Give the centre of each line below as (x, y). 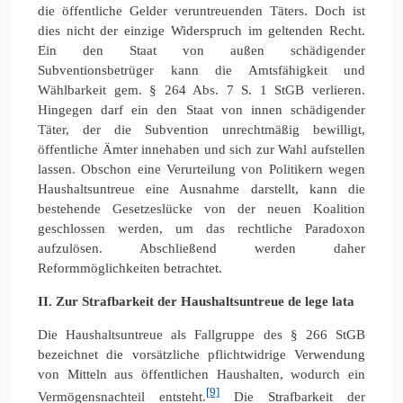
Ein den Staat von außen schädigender (201, 50)
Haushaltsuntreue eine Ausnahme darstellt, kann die (201, 188)
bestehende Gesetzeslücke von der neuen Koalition (201, 208)
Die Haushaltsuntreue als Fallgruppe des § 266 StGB (201, 334)
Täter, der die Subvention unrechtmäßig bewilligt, (201, 129)
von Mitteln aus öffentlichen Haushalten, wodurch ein (201, 374)
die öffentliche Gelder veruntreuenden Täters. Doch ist (201, 10)
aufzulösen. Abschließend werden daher (201, 248)
